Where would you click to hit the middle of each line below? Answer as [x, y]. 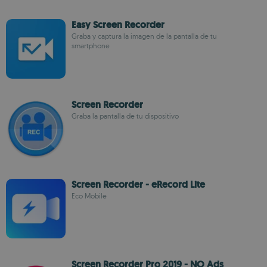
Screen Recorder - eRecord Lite [138, 184]
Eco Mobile [89, 196]
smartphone [91, 46]
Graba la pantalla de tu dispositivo [125, 116]
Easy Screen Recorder [118, 25]
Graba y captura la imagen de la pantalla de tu [144, 36]
